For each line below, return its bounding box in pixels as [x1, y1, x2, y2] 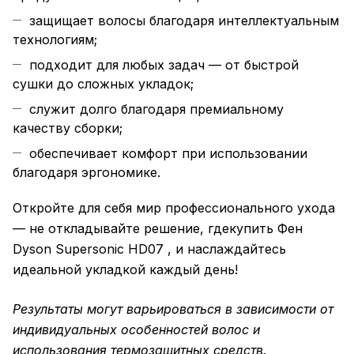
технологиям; [13, 32, 97, 48]
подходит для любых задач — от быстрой [29, 57, 299, 73]
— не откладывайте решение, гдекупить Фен [13, 220, 303, 237]
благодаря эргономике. [13, 164, 160, 181]
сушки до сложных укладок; [13, 76, 194, 92]
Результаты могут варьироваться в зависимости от [13, 301, 333, 318]
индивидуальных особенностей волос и [13, 322, 260, 338]
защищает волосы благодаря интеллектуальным [29, 13, 339, 29]
